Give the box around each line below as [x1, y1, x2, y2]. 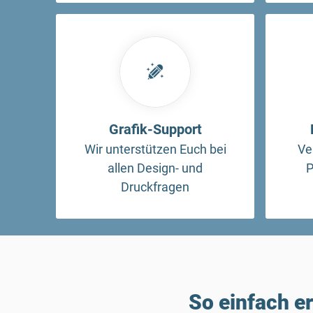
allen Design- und [108, 160, 203, 175]
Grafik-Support [108, 120, 202, 138]
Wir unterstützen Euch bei [84, 141, 226, 156]
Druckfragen [121, 179, 189, 194]
